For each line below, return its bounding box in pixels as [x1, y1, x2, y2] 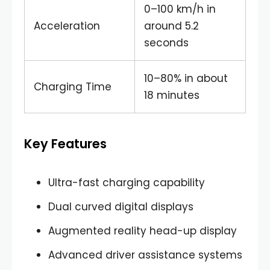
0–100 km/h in [144, 2, 216, 16]
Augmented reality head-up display [48, 224, 237, 238]
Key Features [24, 135, 107, 152]
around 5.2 [144, 19, 199, 33]
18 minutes [144, 88, 199, 102]
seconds [144, 36, 189, 50]
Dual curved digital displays [48, 199, 193, 214]
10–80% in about [144, 71, 228, 86]
